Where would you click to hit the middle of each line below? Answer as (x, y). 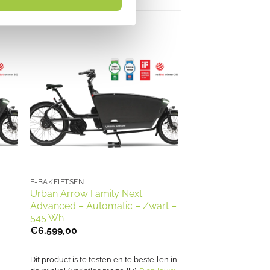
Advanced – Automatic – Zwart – (103, 206)
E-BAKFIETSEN (57, 182)
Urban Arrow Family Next (86, 193)
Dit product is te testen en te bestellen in (103, 259)
